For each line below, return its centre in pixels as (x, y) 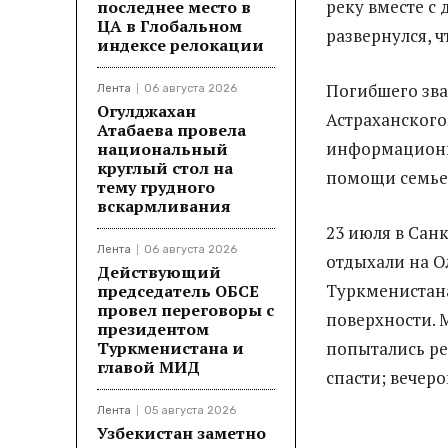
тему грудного (156, 187)
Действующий (159, 272)
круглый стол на (165, 168)
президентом (153, 329)
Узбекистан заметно (181, 433)
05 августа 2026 (190, 410)
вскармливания (164, 206)
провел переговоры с (185, 310)
